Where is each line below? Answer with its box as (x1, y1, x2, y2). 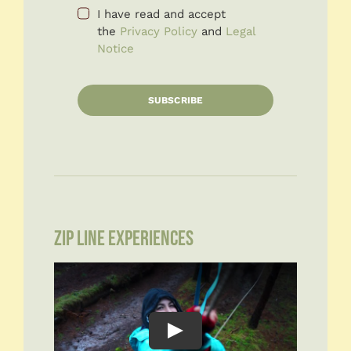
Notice (96, 41, 134, 56)
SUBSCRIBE (147, 94, 204, 106)
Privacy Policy (119, 24, 197, 38)
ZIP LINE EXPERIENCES (53, 226, 194, 251)
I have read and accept (96, 6, 226, 21)
